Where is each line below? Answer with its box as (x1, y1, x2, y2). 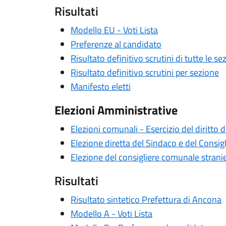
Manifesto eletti (71, 80, 131, 93)
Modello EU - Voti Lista (71, 23, 158, 37)
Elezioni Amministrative (54, 101, 178, 119)
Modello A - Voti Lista (71, 207, 152, 220)
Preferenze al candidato (71, 37, 161, 51)
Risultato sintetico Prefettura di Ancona (71, 193, 221, 206)
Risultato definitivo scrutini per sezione (71, 66, 219, 79)
